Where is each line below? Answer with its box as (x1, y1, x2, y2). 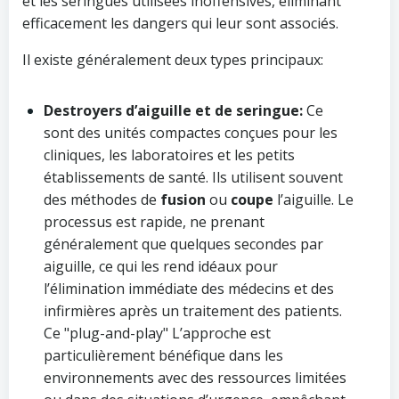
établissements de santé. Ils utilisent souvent (44, 167, 343, 187)
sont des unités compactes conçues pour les (44, 123, 338, 142)
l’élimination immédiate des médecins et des (44, 279, 334, 298)
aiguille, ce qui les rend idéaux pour (44, 256, 278, 276)
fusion (160, 190, 206, 209)
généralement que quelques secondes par (44, 234, 323, 254)
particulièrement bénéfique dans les (44, 346, 283, 365)
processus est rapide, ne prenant (44, 212, 265, 232)
